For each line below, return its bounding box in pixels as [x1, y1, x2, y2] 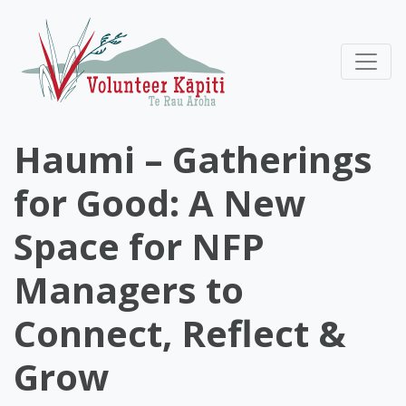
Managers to [14, 265, 244, 314]
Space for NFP [14, 221, 265, 271]
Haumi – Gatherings [14, 134, 372, 184]
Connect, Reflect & [14, 308, 346, 358]
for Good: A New [14, 178, 305, 227]
